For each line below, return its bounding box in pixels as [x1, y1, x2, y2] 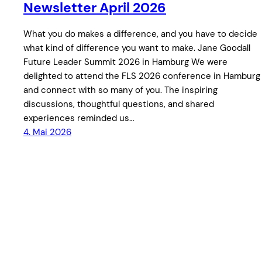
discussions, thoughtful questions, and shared [23, 98, 214, 111]
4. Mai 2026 [23, 126, 71, 139]
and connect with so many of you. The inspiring [23, 84, 218, 96]
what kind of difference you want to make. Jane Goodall [23, 42, 250, 54]
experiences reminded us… [23, 112, 134, 125]
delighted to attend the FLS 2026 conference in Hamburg [23, 70, 260, 82]
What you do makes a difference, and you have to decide [23, 28, 257, 40]
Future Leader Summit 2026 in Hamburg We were [23, 56, 227, 68]
